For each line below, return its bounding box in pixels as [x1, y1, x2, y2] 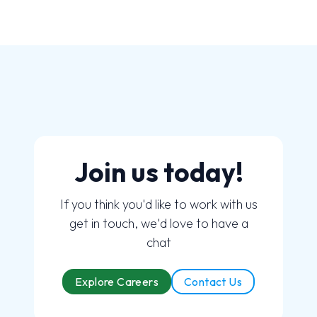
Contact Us [184, 275, 242, 289]
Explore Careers [75, 275, 158, 289]
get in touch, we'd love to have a [69, 215, 248, 232]
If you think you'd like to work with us [59, 196, 258, 213]
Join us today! [74, 156, 243, 190]
